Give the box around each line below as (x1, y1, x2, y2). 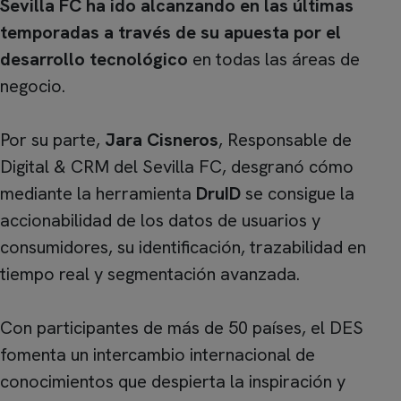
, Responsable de (218, 128, 352, 151)
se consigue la (245, 182, 354, 205)
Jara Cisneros (105, 128, 218, 151)
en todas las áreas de (188, 47, 360, 71)
